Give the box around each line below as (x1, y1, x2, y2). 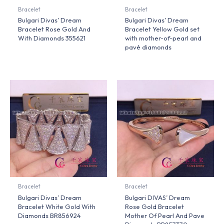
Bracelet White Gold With (18, 202, 96, 211)
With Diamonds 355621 (18, 34, 86, 42)
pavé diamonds (125, 43, 172, 51)
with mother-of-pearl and (125, 34, 202, 42)
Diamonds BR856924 (18, 211, 81, 220)
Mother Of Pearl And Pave (125, 211, 205, 220)
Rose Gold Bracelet (125, 202, 184, 211)
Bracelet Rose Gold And (18, 25, 91, 33)
